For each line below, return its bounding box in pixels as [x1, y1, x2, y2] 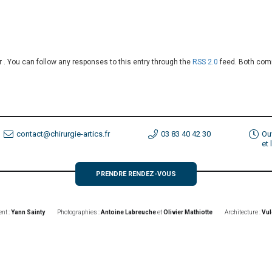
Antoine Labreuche [101, 209, 156, 216]
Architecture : [225, 209, 262, 216]
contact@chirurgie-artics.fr [16, 129, 110, 138]
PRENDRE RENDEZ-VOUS [96, 170, 176, 178]
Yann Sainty [11, 209, 45, 216]
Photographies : [57, 209, 101, 216]
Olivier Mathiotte [163, 209, 212, 216]
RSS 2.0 [192, 58, 218, 66]
